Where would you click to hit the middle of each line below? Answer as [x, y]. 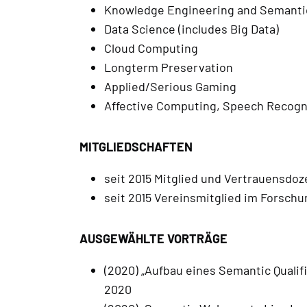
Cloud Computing [151, 48]
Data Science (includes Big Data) [191, 28]
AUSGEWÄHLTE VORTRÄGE [153, 238]
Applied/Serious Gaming [170, 86]
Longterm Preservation [168, 67]
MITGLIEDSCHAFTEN [136, 146]
